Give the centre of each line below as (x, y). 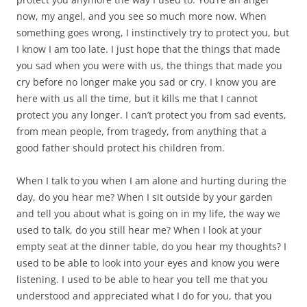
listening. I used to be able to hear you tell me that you (142, 280)
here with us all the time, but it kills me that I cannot (137, 99)
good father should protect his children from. (121, 148)
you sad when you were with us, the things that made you (149, 66)
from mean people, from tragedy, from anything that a (142, 132)
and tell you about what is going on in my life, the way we (148, 214)
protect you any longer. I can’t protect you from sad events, (151, 115)
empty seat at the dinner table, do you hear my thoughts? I (151, 247)
